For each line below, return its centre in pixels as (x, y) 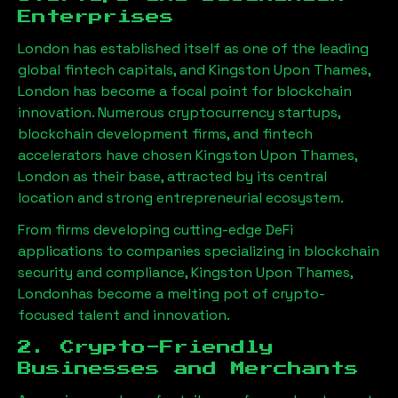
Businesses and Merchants (188, 368)
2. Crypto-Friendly (146, 347)
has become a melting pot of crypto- (197, 293)
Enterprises (96, 16)
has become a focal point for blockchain (211, 91)
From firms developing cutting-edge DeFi (155, 229)
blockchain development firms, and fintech (165, 133)
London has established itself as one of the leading (193, 48)
